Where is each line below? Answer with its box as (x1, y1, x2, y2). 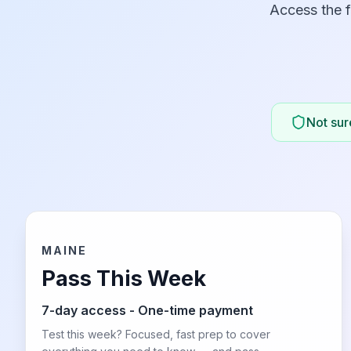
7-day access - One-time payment (42, 302, 253, 318)
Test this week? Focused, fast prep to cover (42, 327, 270, 341)
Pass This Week (42, 266, 206, 291)
